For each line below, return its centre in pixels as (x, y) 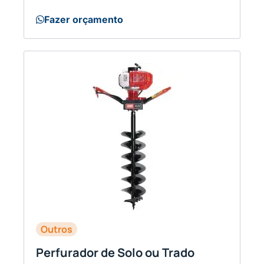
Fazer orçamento (84, 19)
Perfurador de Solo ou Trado (115, 252)
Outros (57, 229)
